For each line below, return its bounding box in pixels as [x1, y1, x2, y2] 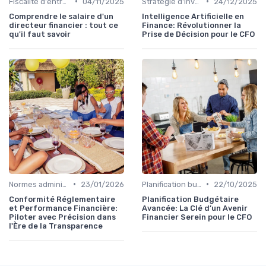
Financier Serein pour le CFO [142, 212, 252, 221]
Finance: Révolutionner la [142, 20, 241, 30]
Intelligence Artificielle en [142, 11, 244, 21]
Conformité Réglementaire [9, 194, 115, 204]
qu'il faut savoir [9, 29, 71, 39]
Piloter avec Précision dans [9, 212, 116, 221]
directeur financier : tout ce [9, 20, 118, 30]
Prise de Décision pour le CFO [142, 29, 255, 39]
